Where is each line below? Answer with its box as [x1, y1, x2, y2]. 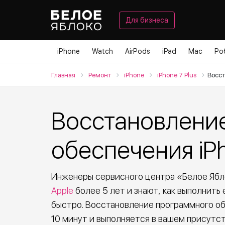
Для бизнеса [126, 16, 168, 24]
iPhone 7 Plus [157, 71, 196, 79]
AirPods [125, 47, 150, 55]
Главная [51, 71, 75, 79]
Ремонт [88, 71, 111, 79]
